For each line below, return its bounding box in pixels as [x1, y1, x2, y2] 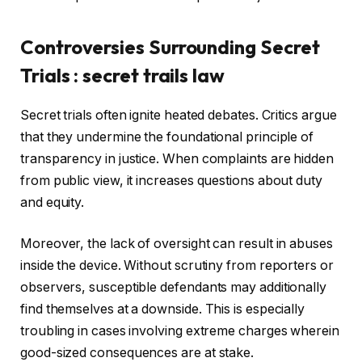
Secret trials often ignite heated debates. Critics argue [20, 107, 337, 123]
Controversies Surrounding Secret [20, 34, 320, 59]
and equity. [20, 194, 85, 210]
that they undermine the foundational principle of [20, 128, 314, 145]
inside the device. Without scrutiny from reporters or [20, 258, 334, 274]
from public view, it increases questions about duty [20, 172, 322, 188]
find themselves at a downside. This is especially [20, 301, 305, 318]
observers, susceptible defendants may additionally [20, 280, 327, 296]
